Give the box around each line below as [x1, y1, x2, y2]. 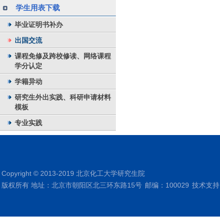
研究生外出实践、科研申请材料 [15, 93, 111, 101]
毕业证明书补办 [15, 21, 63, 28]
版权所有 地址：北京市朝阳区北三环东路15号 [1, 181, 142, 189]
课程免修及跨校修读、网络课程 [15, 52, 111, 60]
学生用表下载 [16, 3, 60, 12]
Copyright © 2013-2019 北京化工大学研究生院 [1, 169, 145, 177]
